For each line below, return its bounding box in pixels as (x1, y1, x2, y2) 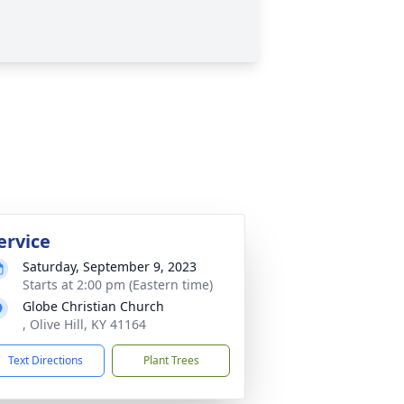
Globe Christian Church (23, 298, 164, 315)
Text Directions (8, 353, 83, 368)
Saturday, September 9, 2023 (23, 258, 197, 275)
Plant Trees (142, 353, 199, 368)
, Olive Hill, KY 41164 (23, 316, 146, 333)
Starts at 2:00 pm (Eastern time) (23, 276, 213, 293)
